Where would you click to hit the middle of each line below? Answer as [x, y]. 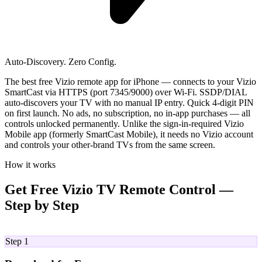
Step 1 [17, 241]
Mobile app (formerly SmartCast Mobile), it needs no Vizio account [129, 134]
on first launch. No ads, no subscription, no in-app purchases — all [127, 113]
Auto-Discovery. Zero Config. [61, 61]
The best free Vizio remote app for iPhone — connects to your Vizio [130, 81]
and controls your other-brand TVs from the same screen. [110, 144]
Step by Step [42, 205]
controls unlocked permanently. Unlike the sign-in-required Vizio [124, 123]
